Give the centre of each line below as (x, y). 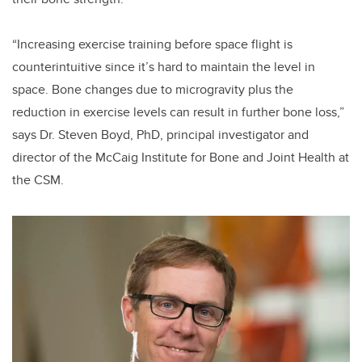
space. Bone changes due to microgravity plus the (153, 89)
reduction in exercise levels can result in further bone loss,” (178, 112)
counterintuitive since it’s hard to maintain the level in (164, 66)
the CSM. (38, 179)
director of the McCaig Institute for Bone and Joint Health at (181, 157)
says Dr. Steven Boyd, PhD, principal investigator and (160, 134)
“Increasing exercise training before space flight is (152, 44)
